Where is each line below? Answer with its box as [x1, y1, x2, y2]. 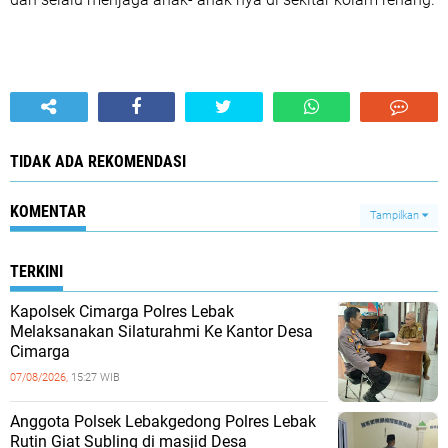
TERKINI [10, 262, 63, 281]
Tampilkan [370, 209, 422, 222]
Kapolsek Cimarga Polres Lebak [10, 302, 234, 321]
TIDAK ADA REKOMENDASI [10, 152, 186, 171]
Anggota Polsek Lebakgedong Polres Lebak [10, 412, 316, 431]
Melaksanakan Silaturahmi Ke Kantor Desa [10, 322, 313, 341]
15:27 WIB [71, 371, 120, 384]
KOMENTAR [10, 202, 86, 221]
